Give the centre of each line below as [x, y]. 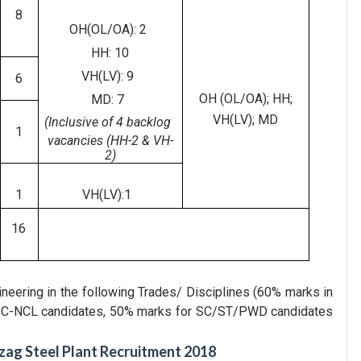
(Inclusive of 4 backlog [107, 122]
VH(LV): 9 [108, 76]
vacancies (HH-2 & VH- [111, 140]
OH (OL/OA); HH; [246, 99]
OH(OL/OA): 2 [108, 30]
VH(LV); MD [246, 120]
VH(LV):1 [106, 195]
